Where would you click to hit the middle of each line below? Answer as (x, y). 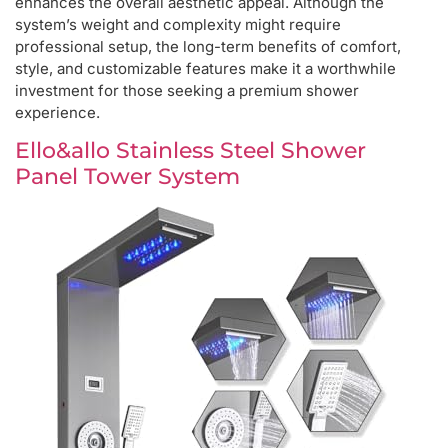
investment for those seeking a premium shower (187, 91)
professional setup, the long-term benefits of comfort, (208, 47)
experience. (57, 113)
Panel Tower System (127, 177)
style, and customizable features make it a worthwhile (205, 69)
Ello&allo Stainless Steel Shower (190, 151)
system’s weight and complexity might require (178, 25)
